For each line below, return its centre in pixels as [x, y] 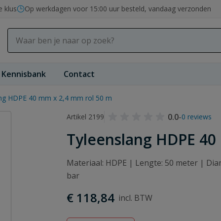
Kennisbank [24, 74]
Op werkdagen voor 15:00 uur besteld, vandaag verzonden [118, 9]
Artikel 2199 [86, 117]
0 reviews [197, 117]
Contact [79, 74]
